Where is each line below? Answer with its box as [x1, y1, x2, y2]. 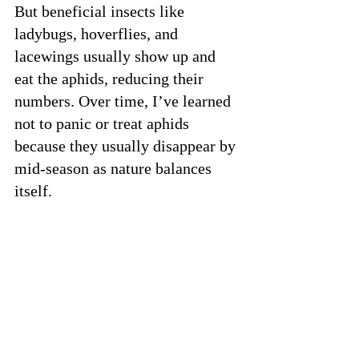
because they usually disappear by [14, 136, 240, 155]
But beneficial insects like [14, 2, 188, 20]
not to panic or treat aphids [14, 114, 193, 132]
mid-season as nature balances [14, 159, 216, 177]
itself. [14, 181, 52, 200]
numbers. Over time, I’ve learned [14, 91, 235, 110]
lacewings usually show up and [14, 46, 220, 65]
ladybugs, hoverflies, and [14, 24, 182, 42]
